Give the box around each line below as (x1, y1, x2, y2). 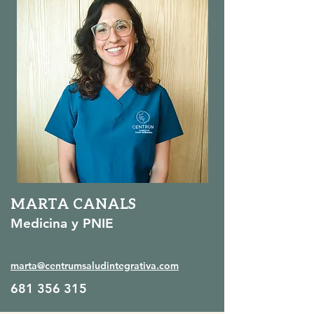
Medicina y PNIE (11, 215, 114, 231)
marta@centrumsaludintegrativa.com (11, 259, 179, 272)
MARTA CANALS (11, 195, 136, 212)
